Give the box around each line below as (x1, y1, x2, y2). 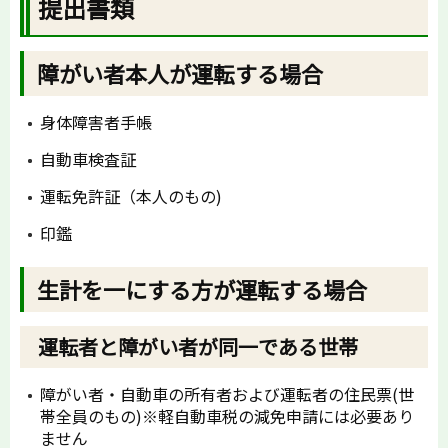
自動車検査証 (40, 147, 136, 172)
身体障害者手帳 (40, 110, 152, 135)
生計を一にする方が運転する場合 (37, 272, 368, 305)
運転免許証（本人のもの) (40, 184, 222, 209)
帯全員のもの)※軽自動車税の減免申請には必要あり (40, 404, 414, 429)
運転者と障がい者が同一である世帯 (38, 332, 358, 362)
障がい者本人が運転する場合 (37, 57, 324, 90)
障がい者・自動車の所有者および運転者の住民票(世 (40, 382, 414, 407)
